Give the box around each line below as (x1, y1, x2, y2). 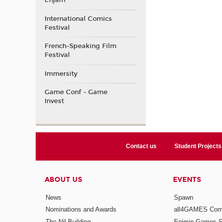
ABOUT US (45, 175, 83, 184)
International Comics (44, 14, 112, 23)
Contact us (126, 143, 157, 150)
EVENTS (172, 175, 201, 184)
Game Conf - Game (44, 88, 108, 96)
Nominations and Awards (46, 206, 117, 214)
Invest (44, 97, 64, 105)
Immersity (44, 69, 77, 78)
